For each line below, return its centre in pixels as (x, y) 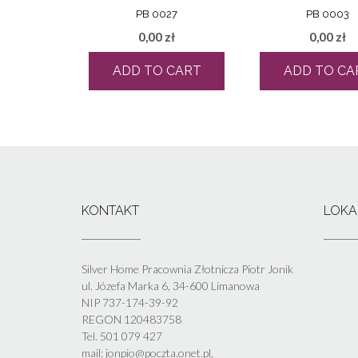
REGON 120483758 (131, 320)
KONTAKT (110, 211)
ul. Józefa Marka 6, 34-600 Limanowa (171, 286)
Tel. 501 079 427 (122, 336)
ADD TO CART (157, 71)
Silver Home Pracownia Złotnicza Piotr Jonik (187, 269)
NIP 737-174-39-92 (130, 303)
